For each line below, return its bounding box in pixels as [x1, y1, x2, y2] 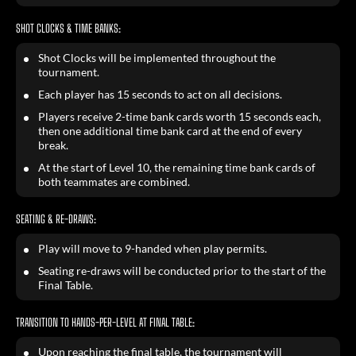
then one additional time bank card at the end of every [38, 124, 302, 137]
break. [38, 138, 68, 152]
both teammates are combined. [38, 175, 190, 188]
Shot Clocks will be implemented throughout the [38, 51, 276, 64]
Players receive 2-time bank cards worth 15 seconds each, [38, 110, 321, 123]
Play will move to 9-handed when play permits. [38, 242, 267, 255]
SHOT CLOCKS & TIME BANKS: [16, 21, 121, 35]
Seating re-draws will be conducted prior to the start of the [38, 264, 326, 277]
